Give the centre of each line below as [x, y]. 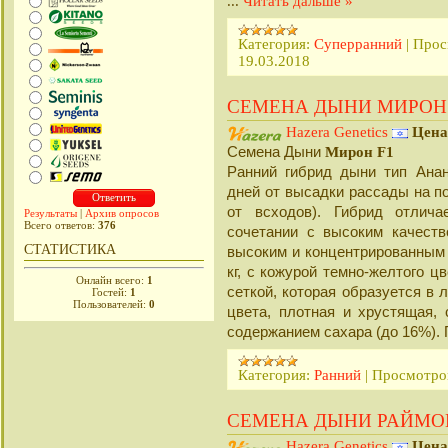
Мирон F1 [359, 152]
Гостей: [111, 292]
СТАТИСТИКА [70, 249]
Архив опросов [122, 213]
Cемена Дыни [276, 151]
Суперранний [358, 44]
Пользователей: [111, 304]
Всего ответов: [61, 225]
